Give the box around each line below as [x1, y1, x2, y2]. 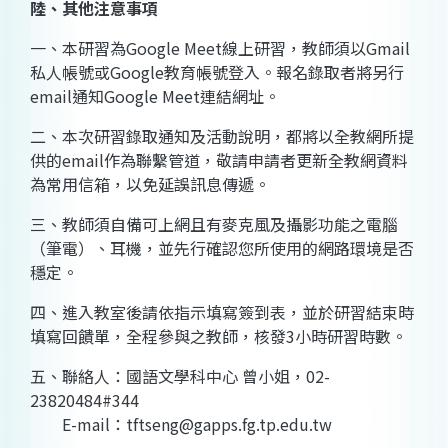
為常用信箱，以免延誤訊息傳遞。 [30, 172, 270, 197]
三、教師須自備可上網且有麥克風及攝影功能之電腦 [30, 212, 398, 237]
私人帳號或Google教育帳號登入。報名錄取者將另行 [30, 60, 404, 85]
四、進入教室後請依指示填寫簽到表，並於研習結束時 [30, 300, 414, 325]
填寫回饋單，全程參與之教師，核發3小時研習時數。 [30, 324, 407, 349]
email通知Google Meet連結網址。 [30, 84, 280, 109]
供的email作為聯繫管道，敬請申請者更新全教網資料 [30, 148, 408, 173]
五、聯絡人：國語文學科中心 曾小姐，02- [30, 364, 330, 389]
